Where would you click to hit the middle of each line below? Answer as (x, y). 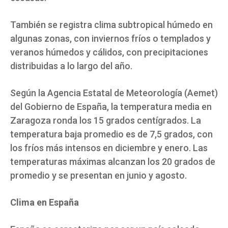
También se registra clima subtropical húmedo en (111, 25)
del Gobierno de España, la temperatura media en (111, 107)
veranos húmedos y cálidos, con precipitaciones (109, 52)
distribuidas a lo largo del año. (71, 66)
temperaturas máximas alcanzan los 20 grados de (113, 162)
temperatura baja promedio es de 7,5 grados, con (111, 134)
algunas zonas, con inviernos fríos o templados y (110, 39)
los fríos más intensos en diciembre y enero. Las (109, 148)
